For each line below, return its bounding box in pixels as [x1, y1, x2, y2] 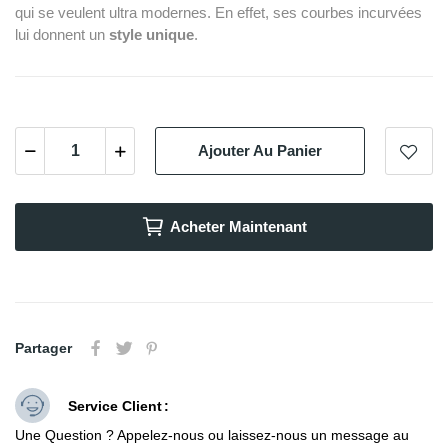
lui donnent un [15, 25, 109, 43]
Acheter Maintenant [170, 217, 307, 235]
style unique [109, 25, 194, 43]
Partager [15, 339, 72, 356]
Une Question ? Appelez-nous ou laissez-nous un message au [15, 426, 409, 443]
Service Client [68, 397, 162, 414]
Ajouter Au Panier [198, 142, 322, 160]
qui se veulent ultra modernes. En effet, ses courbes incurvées [15, 3, 422, 21]
